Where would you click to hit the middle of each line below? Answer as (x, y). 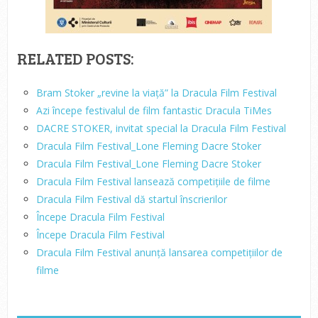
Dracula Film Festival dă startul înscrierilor (131, 199)
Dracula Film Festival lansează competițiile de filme (153, 181)
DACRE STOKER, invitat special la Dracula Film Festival (161, 128)
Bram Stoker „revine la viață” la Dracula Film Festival (156, 93)
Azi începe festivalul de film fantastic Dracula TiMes (154, 110)
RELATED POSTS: (75, 58)
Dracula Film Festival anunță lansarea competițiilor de (159, 252)
